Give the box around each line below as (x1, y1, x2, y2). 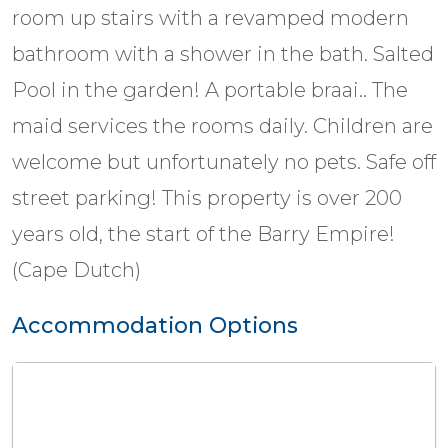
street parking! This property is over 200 (12, 185, 402, 210)
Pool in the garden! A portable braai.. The (12, 77, 408, 102)
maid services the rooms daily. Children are (12, 113, 433, 138)
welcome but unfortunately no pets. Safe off (12, 149, 436, 174)
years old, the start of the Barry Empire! (12, 221, 395, 246)
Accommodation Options (12, 311, 298, 338)
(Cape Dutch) (12, 257, 141, 282)
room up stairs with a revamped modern (12, 5, 409, 30)
